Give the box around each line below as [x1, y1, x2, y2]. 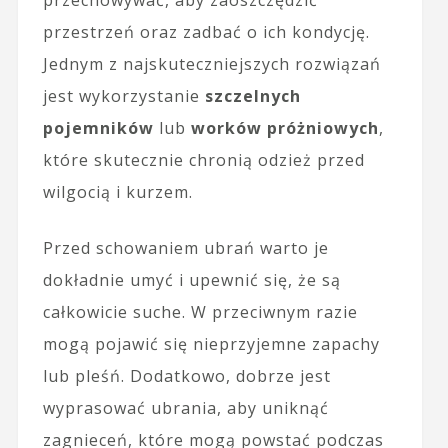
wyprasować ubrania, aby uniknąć [42, 396, 329, 419]
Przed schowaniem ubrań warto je [42, 236, 329, 259]
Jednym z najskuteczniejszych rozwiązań [42, 52, 381, 75]
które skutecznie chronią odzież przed [42, 148, 365, 171]
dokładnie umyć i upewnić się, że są [42, 268, 341, 291]
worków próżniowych [190, 116, 379, 139]
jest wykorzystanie [42, 84, 205, 107]
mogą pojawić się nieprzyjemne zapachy [42, 332, 380, 355]
